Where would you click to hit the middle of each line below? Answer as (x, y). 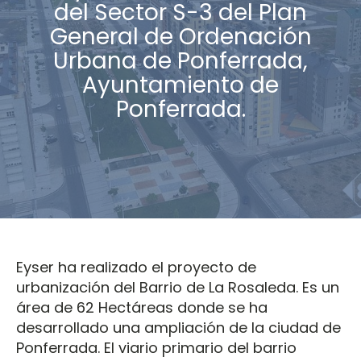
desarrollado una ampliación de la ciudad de (178, 328)
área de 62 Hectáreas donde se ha (142, 308)
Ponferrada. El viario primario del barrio (156, 348)
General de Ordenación (180, 37)
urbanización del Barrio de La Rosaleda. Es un (178, 288)
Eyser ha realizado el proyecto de (136, 268)
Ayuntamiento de (180, 85)
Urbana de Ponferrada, (180, 61)
